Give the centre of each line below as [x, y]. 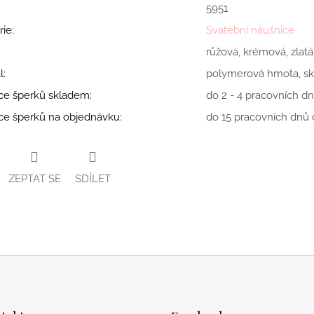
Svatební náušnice [250, 30]
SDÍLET [93, 179]
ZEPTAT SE [34, 179]
